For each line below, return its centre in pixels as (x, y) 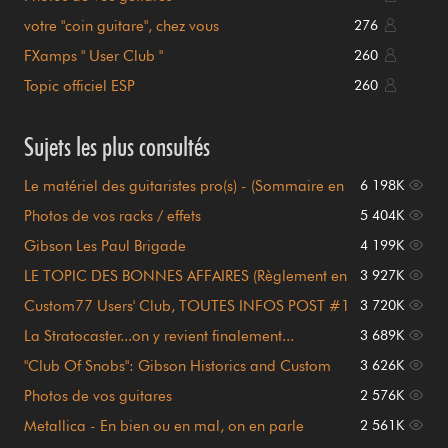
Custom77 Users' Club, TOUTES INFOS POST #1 (187, 305)
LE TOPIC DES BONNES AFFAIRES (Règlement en (185, 275)
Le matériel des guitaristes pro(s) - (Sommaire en (184, 185)
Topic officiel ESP (79, 85)
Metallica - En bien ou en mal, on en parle (164, 425)
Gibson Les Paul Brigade (105, 245)
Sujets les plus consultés (117, 146)
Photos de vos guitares (98, 395)
